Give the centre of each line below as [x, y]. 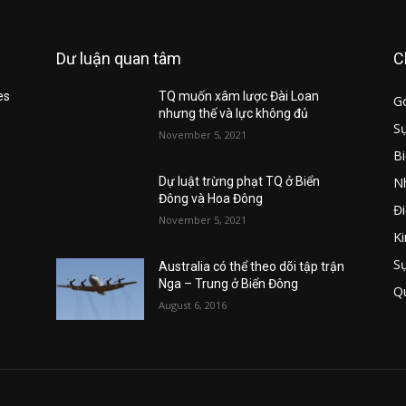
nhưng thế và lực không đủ [234, 114]
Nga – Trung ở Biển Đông [229, 284]
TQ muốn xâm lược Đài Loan [239, 97]
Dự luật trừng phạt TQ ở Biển [240, 182]
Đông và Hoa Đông [211, 199]
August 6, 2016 [193, 305]
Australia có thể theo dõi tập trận [252, 267]
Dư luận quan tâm [119, 59]
